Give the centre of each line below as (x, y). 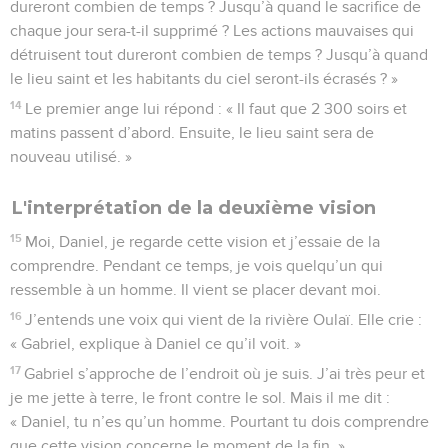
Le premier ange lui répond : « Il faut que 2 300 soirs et (216, 108)
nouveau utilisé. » (71, 156)
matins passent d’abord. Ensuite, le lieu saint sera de (192, 132)
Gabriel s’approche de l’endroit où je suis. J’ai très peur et (225, 373)
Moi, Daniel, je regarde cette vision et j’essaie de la (203, 241)
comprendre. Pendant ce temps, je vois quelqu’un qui (196, 265)
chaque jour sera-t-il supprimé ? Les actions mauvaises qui (212, 30)
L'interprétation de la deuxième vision (194, 207)
